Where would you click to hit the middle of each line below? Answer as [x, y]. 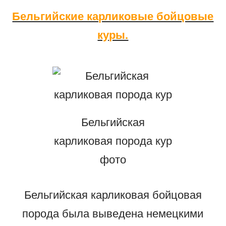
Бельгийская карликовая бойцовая [113, 195]
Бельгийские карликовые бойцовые [113, 16]
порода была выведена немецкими [113, 213]
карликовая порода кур [113, 141]
